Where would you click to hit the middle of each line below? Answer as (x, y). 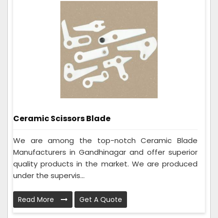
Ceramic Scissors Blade (62, 118)
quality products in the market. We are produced (105, 163)
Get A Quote (101, 199)
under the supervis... (49, 175)
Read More (37, 199)
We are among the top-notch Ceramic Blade (105, 140)
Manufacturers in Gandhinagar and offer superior (105, 152)
